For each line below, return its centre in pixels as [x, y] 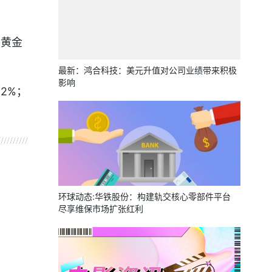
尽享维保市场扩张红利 [101, 209]
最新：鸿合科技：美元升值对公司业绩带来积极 [148, 70]
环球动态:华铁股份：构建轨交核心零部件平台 [144, 196]
